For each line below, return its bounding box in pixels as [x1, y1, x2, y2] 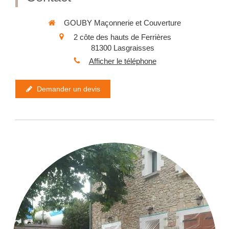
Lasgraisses [113, 43, 154, 52]
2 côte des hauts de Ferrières [74, 32, 171, 41]
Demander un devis [37, 85, 101, 93]
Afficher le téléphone [88, 56, 156, 65]
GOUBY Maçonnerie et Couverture [64, 18, 181, 27]
